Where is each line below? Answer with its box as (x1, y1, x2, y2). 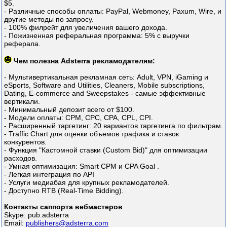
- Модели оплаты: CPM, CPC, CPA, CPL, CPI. (4, 113, 153, 122)
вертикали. (4, 97, 40, 106)
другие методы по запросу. (4, 15, 94, 24)
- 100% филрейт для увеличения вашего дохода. (4, 23, 167, 32)
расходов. (4, 154, 37, 163)
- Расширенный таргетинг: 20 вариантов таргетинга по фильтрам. (4, 122, 223, 130)
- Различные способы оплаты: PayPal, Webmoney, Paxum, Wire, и (4, 7, 221, 16)
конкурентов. (4, 138, 47, 146)
